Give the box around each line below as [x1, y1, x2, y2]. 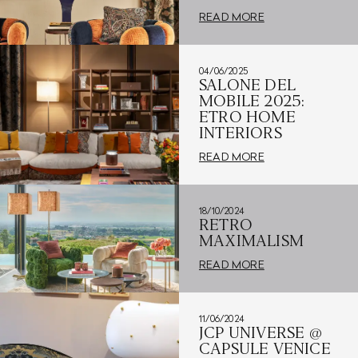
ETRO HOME [198, 108, 296, 126]
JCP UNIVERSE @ [198, 324, 323, 342]
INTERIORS [198, 124, 282, 142]
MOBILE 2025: [198, 92, 305, 110]
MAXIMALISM [198, 232, 304, 250]
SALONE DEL [198, 76, 296, 94]
